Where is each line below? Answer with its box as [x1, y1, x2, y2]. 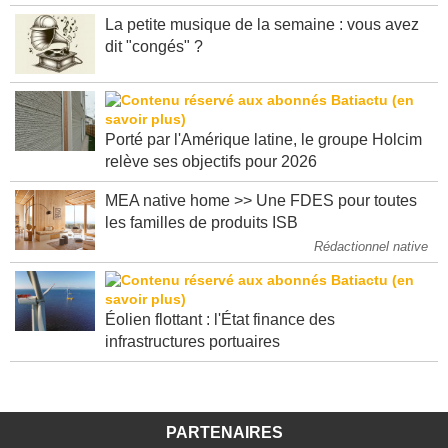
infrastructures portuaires [105, 333, 280, 351]
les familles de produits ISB [105, 214, 298, 232]
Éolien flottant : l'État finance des [105, 311, 335, 329]
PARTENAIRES [165, 424, 283, 442]
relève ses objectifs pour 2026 [105, 153, 317, 171]
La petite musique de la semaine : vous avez [105, 16, 419, 34]
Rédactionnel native [314, 239, 428, 255]
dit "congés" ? [105, 38, 203, 56]
